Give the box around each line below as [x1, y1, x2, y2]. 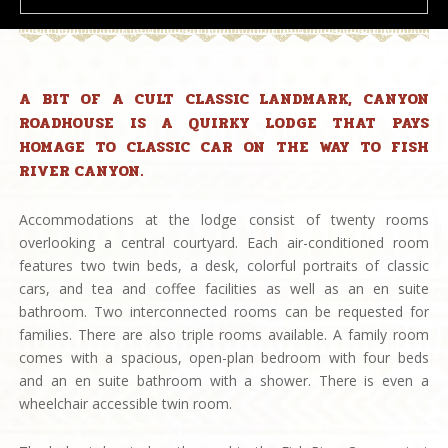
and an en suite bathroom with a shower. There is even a [19, 370, 429, 390]
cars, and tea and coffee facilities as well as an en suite [19, 278, 429, 298]
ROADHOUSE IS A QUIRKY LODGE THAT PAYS [19, 110, 429, 135]
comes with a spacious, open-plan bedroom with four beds [19, 347, 429, 367]
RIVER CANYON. [19, 158, 144, 183]
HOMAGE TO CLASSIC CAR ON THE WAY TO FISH [19, 134, 429, 159]
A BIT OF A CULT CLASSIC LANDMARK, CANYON [19, 86, 429, 111]
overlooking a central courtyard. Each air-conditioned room [19, 232, 429, 252]
